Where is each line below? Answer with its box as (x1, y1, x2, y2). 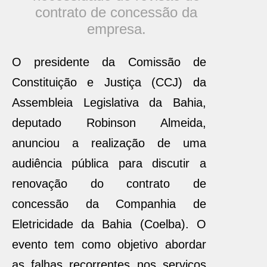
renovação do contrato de (12, 177, 206, 190)
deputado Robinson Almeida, (12, 116, 206, 129)
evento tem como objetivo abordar (12, 238, 206, 251)
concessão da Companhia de (12, 197, 206, 210)
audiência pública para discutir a (12, 157, 206, 170)
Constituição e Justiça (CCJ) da (12, 76, 206, 89)
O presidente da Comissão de (12, 55, 206, 69)
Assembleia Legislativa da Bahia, (12, 96, 206, 109)
